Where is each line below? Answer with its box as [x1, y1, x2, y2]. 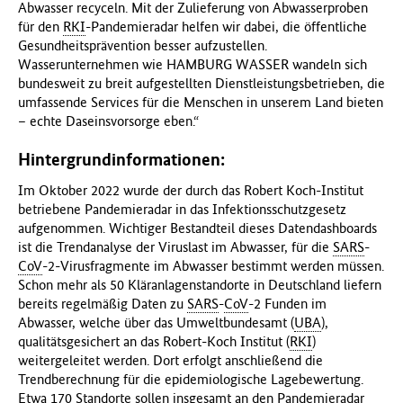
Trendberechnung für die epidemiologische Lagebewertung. [18, 370, 363, 388]
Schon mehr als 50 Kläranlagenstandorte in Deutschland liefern [18, 275, 381, 293]
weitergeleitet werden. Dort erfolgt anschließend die [18, 351, 323, 369]
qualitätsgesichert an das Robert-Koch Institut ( [18, 332, 290, 350]
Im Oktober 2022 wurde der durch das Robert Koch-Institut [18, 181, 363, 199]
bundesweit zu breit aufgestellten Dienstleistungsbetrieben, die [18, 74, 385, 92]
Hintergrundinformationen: [18, 148, 225, 170]
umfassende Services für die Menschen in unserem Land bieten [18, 93, 383, 111]
